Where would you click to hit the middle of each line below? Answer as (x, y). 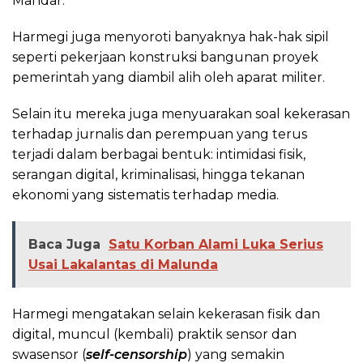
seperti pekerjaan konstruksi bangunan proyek (165, 58)
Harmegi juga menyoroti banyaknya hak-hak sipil (171, 37)
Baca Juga (64, 245)
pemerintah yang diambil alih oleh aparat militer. (169, 78)
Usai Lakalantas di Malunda (123, 265)
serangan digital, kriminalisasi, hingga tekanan (158, 175)
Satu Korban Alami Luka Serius (216, 245)
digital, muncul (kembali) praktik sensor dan (154, 335)
